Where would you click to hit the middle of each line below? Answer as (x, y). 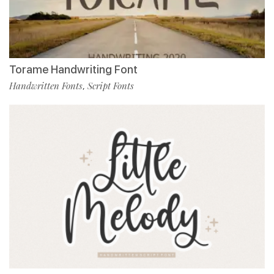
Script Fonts (111, 85)
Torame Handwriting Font (73, 69)
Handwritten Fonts (46, 85)
